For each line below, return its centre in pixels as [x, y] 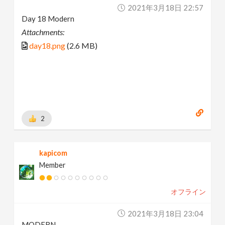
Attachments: [43, 32]
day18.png [47, 46]
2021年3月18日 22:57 [165, 8]
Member [53, 165]
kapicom [53, 153]
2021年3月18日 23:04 [165, 213]
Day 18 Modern [48, 19]
